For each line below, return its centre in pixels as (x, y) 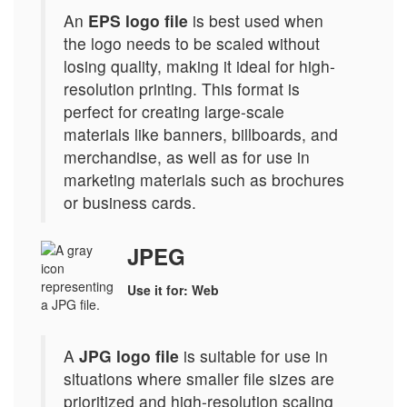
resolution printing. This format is (182, 89)
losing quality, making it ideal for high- (199, 66)
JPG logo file (129, 356)
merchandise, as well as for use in (187, 157)
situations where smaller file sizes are (199, 378)
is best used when (256, 20)
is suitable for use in (253, 356)
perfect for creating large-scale (174, 111)
